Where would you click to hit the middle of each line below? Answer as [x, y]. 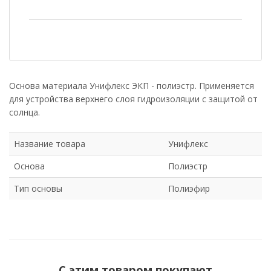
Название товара [50, 144]
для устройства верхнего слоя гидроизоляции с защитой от [133, 99]
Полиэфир [189, 189]
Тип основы [38, 189]
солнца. [24, 113]
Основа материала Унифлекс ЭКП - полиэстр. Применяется [132, 86]
